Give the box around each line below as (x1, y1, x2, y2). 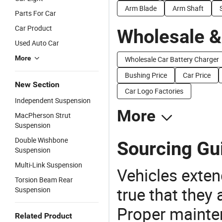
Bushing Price (125, 70, 167, 80)
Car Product (15, 23, 52, 33)
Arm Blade (125, 3, 157, 13)
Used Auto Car (15, 38, 59, 48)
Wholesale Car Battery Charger (125, 55, 219, 64)
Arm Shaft (172, 3, 204, 13)
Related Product (15, 211, 72, 221)
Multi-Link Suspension (15, 160, 82, 169)
